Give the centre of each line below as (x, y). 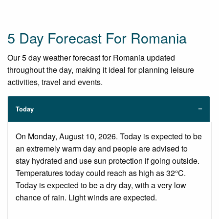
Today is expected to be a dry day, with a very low (101, 185)
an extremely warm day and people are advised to (102, 148)
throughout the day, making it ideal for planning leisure (101, 69)
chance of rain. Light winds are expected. (86, 197)
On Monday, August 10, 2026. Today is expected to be (109, 136)
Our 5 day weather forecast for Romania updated (91, 57)
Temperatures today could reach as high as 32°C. (101, 173)
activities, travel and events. (55, 82)
